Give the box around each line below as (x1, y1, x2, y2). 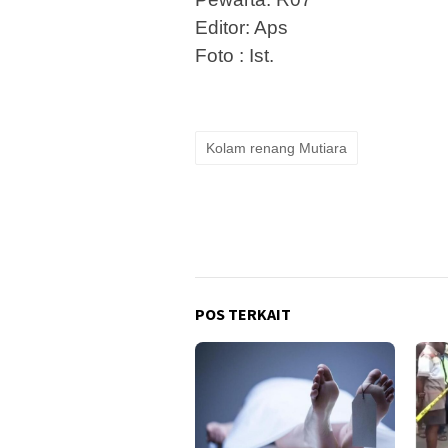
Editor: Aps (195, 17, 288, 39)
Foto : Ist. (195, 45, 274, 67)
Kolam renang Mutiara (206, 140, 347, 157)
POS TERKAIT (195, 304, 291, 325)
